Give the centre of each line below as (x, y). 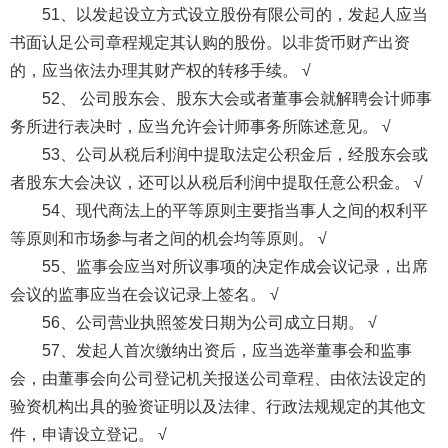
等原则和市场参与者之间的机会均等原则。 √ (168, 238)
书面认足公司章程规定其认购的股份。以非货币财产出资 (209, 42)
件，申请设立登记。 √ (88, 434)
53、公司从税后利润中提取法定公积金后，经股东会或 (234, 154)
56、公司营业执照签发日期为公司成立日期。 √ (209, 322)
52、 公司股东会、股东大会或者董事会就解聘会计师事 (236, 98)
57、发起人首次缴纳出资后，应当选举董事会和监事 (226, 350)
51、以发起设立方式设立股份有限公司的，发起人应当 (234, 14)
